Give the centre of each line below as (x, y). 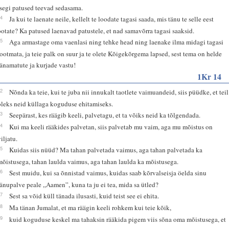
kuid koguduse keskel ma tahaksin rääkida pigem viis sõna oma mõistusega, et (118, 219)
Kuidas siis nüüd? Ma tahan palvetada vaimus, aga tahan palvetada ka (106, 150)
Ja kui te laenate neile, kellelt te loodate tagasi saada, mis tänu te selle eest (112, 19)
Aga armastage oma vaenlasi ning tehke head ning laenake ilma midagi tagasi (117, 42)
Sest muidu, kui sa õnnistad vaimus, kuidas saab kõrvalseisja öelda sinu (108, 173)
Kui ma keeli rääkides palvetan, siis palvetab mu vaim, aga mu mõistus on (111, 127)
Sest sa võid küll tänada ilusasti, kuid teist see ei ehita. (84, 196)
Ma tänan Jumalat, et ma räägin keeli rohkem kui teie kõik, (90, 207)
